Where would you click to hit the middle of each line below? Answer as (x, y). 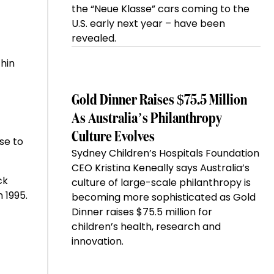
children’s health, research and (146, 227)
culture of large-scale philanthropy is (161, 183)
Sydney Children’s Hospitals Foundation (165, 154)
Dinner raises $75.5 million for (142, 212)
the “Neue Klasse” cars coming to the (160, 9)
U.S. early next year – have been (148, 24)
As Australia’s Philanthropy (146, 119)
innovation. (97, 242)
